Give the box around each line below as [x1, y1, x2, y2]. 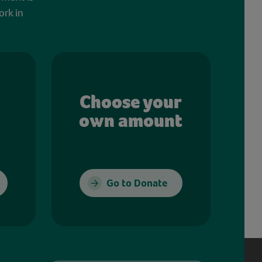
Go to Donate [106, 176, 167, 189]
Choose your [80, 91, 182, 113]
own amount [79, 110, 183, 132]
